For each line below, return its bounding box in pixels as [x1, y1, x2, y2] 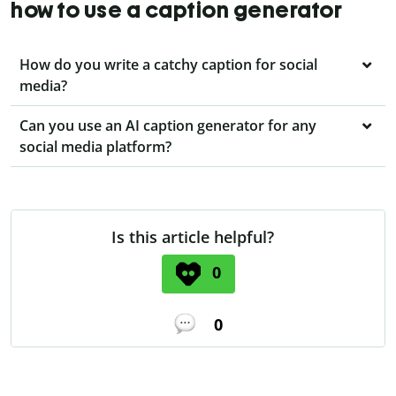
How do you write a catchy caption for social [19, 55, 317, 75]
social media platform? [19, 137, 171, 157]
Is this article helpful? [111, 226, 274, 248]
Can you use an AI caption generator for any [19, 116, 316, 136]
